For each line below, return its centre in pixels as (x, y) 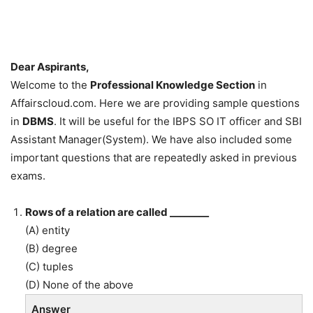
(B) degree (51, 249)
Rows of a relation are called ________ (117, 212)
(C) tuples (49, 267)
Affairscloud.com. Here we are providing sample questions (155, 103)
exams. (28, 176)
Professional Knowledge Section (173, 85)
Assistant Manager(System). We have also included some (151, 140)
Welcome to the (50, 85)
